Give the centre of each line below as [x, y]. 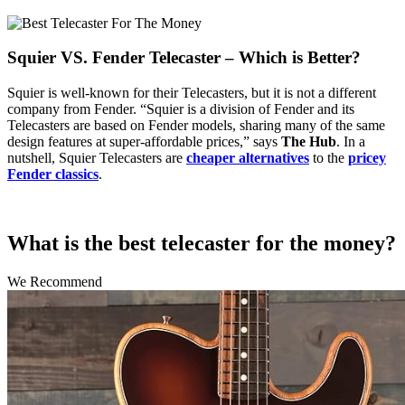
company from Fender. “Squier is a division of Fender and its [181, 109]
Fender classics [53, 174]
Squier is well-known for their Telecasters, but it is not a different [192, 93]
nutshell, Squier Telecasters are [97, 158]
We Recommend [55, 281]
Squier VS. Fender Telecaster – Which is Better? [184, 58]
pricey [367, 158]
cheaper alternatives [248, 158]
